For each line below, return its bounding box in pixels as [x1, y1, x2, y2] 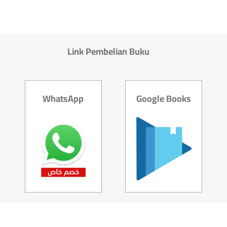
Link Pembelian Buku [67, 43, 149, 60]
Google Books [136, 90, 192, 107]
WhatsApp [43, 90, 84, 107]
